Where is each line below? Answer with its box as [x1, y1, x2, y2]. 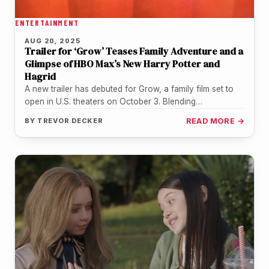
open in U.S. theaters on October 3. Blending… [25, 97, 202, 107]
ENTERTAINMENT [15, 18, 79, 28]
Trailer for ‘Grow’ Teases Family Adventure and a [25, 44, 243, 58]
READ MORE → [186, 116, 244, 126]
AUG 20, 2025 [25, 37, 80, 46]
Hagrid [25, 70, 56, 83]
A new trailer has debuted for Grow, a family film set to [25, 84, 234, 94]
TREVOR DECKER [37, 116, 104, 125]
